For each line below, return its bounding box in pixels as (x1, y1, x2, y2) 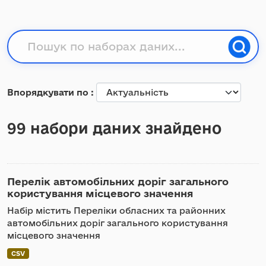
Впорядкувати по (7, 87, 91, 97)
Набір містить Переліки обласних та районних (7, 205, 226, 216)
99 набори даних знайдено (7, 119, 221, 137)
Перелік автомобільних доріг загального (7, 176, 229, 187)
